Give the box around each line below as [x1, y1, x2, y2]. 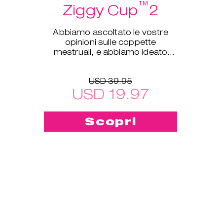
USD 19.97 [72, 85, 149, 103]
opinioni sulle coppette [65, 37, 156, 47]
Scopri [85, 115, 137, 128]
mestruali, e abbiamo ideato [53, 47, 168, 57]
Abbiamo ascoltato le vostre [53, 27, 168, 37]
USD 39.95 [89, 76, 132, 86]
